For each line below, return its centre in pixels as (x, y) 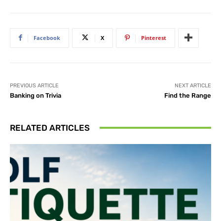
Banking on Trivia (36, 95)
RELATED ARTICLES (50, 128)
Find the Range (187, 95)
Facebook (47, 37)
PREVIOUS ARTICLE (34, 85)
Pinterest (154, 37)
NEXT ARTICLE (193, 85)
